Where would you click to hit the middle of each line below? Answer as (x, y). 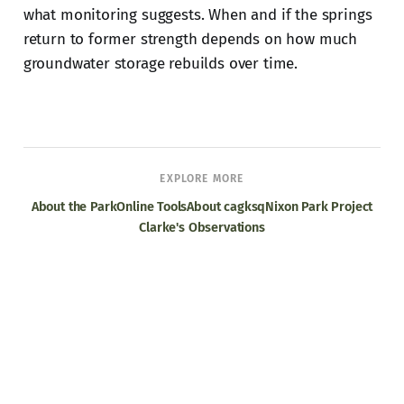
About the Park (74, 206)
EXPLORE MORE (202, 179)
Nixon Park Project (319, 206)
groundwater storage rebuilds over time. (161, 63)
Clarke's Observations (202, 227)
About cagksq (226, 206)
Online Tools (152, 206)
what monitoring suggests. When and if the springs (197, 14)
